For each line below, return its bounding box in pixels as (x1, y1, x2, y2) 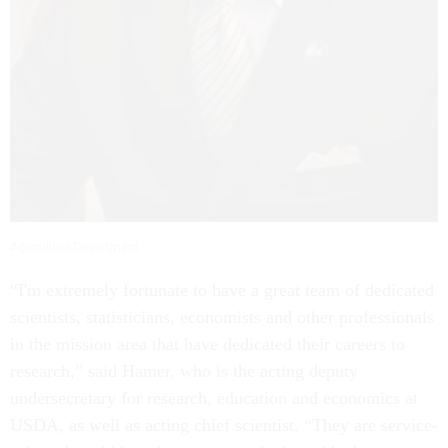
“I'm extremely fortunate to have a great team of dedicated (10, 280, 434, 301)
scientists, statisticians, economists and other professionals (10, 307, 434, 328)
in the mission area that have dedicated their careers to (10, 334, 405, 355)
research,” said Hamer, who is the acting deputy (10, 361, 358, 382)
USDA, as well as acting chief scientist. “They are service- (10, 415, 438, 436)
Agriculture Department (10, 240, 139, 255)
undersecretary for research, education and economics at (10, 388, 418, 409)
